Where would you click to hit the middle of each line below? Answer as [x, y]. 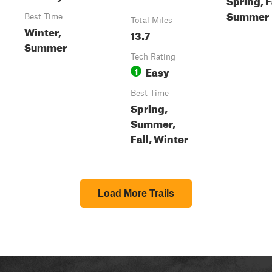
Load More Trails [136, 193]
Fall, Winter [159, 138]
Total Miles [151, 20]
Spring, [149, 107]
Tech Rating [153, 56]
